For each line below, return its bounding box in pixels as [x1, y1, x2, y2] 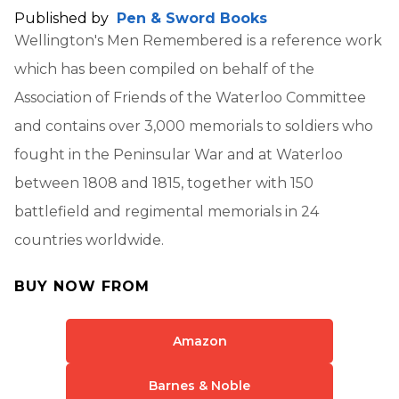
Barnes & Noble [149, 377, 250, 394]
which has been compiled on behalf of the [14, 60, 314, 77]
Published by [14, 9, 112, 27]
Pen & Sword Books [117, 9, 267, 27]
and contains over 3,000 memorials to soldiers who [14, 117, 373, 134]
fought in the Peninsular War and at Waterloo [14, 145, 343, 163]
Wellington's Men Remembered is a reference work [14, 31, 382, 49]
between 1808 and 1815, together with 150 [14, 174, 313, 191]
